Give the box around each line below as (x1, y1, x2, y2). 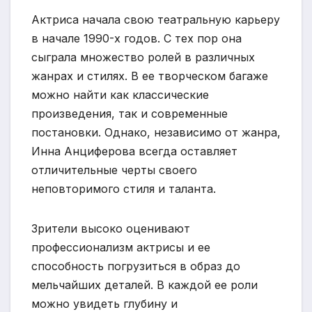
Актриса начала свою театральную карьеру (31, 12, 280, 26)
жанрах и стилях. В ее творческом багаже (31, 68, 268, 83)
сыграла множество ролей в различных (31, 49, 255, 64)
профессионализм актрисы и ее (31, 240, 210, 254)
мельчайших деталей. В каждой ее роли (31, 277, 258, 292)
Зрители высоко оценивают (31, 221, 190, 235)
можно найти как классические (31, 87, 209, 102)
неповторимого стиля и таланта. (31, 181, 216, 196)
